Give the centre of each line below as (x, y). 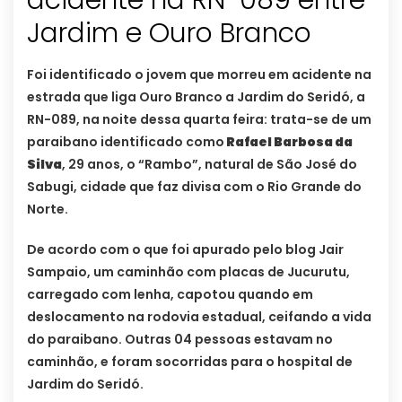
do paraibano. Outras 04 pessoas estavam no (180, 340)
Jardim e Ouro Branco (169, 34)
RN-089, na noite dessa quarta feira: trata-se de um (199, 120)
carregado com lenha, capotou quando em (170, 295)
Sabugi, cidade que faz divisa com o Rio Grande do (194, 187)
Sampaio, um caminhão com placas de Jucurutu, (188, 272)
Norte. (48, 210)
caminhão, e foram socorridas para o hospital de (190, 362)
